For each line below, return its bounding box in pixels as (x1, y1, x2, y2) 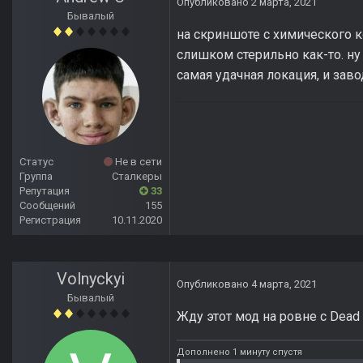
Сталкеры (112, 170, 162, 183)
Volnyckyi (57, 269, 125, 289)
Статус (19, 156, 53, 169)
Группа (19, 170, 53, 183)
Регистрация (19, 214, 81, 227)
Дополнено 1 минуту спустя (177, 346, 302, 357)
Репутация (19, 185, 70, 198)
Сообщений (19, 199, 75, 212)
